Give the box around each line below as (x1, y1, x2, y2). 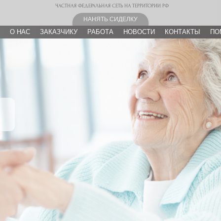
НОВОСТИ (123, 28, 155, 36)
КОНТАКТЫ (165, 28, 200, 36)
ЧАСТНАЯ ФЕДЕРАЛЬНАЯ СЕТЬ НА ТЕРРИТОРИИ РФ (55, 2, 169, 9)
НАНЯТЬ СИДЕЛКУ (83, 15, 138, 23)
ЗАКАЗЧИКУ (40, 28, 77, 36)
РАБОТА (87, 28, 113, 36)
